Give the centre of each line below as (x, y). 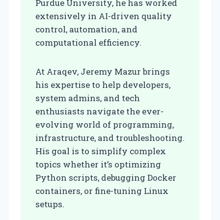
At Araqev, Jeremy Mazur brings (103, 72)
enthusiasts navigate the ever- (99, 111)
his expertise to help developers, (103, 85)
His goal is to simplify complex (101, 151)
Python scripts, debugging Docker (106, 178)
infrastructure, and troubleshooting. (110, 138)
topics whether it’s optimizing (98, 165)
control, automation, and (86, 29)
